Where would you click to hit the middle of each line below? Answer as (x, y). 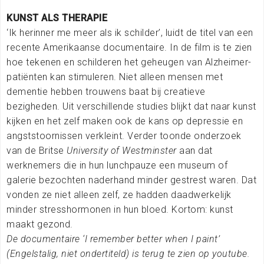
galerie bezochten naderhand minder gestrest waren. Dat (131, 180)
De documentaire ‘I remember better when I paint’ (113, 239)
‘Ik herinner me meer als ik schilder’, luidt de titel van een (130, 32)
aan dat (196, 150)
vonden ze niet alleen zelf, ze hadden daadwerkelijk (119, 194)
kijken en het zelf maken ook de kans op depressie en (125, 121)
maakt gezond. (40, 224)
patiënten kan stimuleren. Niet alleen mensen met (115, 77)
